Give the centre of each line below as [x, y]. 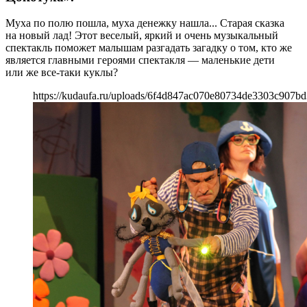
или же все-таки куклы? [62, 73]
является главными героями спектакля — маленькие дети [140, 60]
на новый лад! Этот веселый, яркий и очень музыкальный [142, 36]
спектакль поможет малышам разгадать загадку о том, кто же [149, 48]
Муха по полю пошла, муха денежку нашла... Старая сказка [145, 23]
